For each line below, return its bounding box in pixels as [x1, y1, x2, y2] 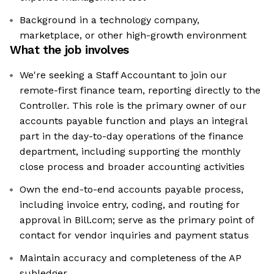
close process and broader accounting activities [20, 161, 245, 173]
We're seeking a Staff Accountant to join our [20, 69, 227, 81]
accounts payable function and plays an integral [20, 115, 248, 127]
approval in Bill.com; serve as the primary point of [20, 214, 254, 226]
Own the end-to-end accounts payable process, [20, 183, 243, 196]
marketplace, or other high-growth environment [20, 29, 246, 42]
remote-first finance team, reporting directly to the [20, 84, 261, 97]
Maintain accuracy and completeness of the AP [20, 252, 242, 264]
